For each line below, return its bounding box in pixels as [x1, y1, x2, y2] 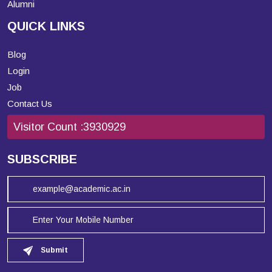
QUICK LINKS [7, 19, 85, 33]
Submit [39, 246, 68, 255]
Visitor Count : [13, 121, 83, 134]
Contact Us [7, 98, 52, 109]
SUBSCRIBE [7, 152, 77, 166]
